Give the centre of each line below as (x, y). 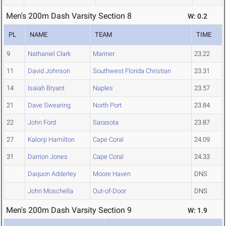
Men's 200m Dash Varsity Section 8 (69, 16)
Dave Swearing (49, 105)
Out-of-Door (109, 191)
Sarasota (106, 123)
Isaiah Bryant (46, 88)
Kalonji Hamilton (51, 140)
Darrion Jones (48, 157)
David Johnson (49, 71)
